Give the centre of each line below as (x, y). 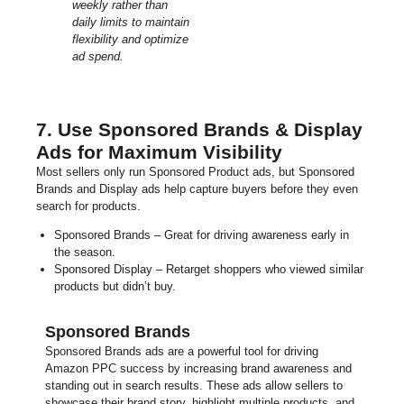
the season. (84, 252)
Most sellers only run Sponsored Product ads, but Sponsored (195, 172)
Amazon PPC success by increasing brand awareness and (198, 368)
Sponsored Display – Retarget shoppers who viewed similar (208, 270)
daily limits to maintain (130, 22)
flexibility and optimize (130, 39)
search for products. (88, 207)
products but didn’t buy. (115, 287)
